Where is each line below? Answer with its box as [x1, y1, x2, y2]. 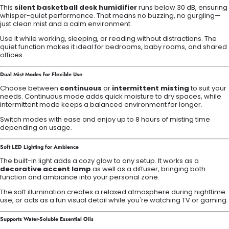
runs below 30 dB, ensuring [137, 3, 227, 13]
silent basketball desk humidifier [14, 3, 137, 13]
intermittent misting [112, 83, 189, 94]
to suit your [189, 83, 226, 94]
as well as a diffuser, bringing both [91, 164, 205, 174]
